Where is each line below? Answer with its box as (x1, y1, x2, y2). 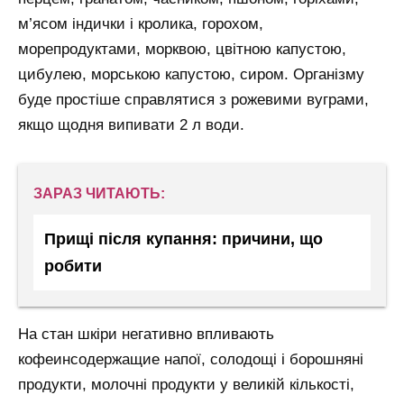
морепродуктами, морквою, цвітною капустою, (18, 41, 346, 59)
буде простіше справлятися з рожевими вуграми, (18, 91, 369, 109)
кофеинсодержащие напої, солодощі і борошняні (18, 351, 363, 369)
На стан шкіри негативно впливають (18, 326, 274, 344)
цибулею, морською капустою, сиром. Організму (18, 66, 364, 84)
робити (44, 256, 102, 275)
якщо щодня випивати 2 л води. (18, 116, 244, 134)
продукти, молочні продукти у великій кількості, (18, 376, 354, 394)
